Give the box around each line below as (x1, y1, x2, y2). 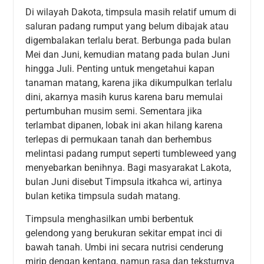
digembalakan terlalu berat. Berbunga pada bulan (25, 35, 232, 47)
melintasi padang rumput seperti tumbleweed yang (25, 148, 237, 160)
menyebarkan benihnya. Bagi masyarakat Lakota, (25, 162, 232, 174)
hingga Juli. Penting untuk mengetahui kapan (25, 63, 215, 75)
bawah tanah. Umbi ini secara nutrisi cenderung (25, 241, 224, 253)
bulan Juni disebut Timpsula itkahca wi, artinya (25, 176, 223, 188)
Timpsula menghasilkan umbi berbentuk (25, 213, 194, 225)
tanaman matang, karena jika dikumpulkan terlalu (25, 77, 233, 89)
